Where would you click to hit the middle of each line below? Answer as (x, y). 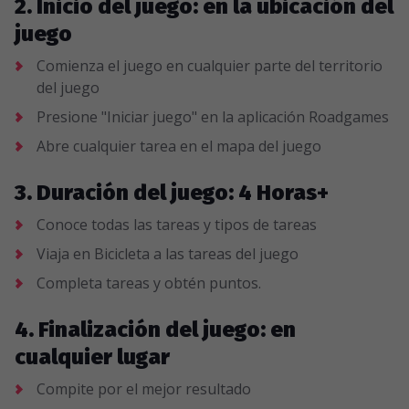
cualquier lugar (92, 357)
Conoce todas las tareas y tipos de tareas (177, 225)
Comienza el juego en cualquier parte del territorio (210, 66)
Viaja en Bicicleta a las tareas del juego (168, 254)
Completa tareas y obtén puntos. (149, 283)
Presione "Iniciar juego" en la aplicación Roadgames (213, 117)
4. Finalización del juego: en (155, 330)
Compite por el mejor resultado (144, 389)
